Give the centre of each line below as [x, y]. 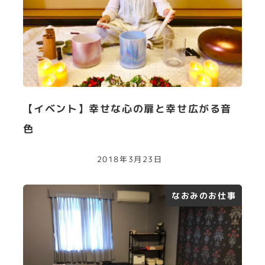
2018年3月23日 [130, 159]
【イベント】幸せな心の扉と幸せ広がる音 [127, 109]
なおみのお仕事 [204, 196]
